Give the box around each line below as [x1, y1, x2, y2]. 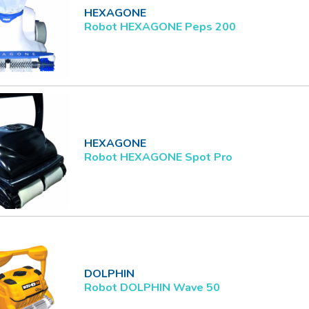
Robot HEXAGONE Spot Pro [84, 150, 232, 165]
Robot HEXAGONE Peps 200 [84, 19, 236, 34]
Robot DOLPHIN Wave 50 [84, 280, 220, 295]
